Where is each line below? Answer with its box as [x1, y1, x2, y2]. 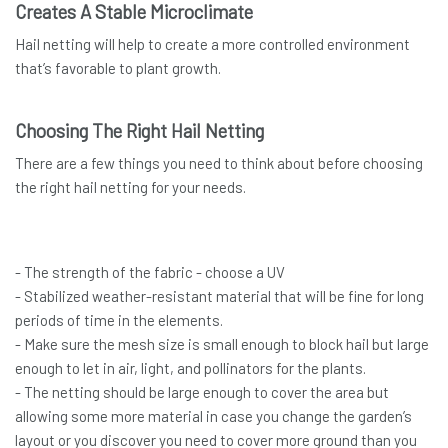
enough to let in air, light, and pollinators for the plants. [15, 358, 366, 377]
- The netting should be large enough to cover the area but [15, 382, 389, 401]
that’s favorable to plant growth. [15, 58, 221, 77]
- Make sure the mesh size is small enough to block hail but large [15, 334, 429, 353]
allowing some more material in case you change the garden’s [15, 406, 412, 425]
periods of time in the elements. [15, 310, 223, 329]
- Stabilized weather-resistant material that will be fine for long [15, 286, 424, 305]
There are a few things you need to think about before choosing [15, 153, 423, 172]
